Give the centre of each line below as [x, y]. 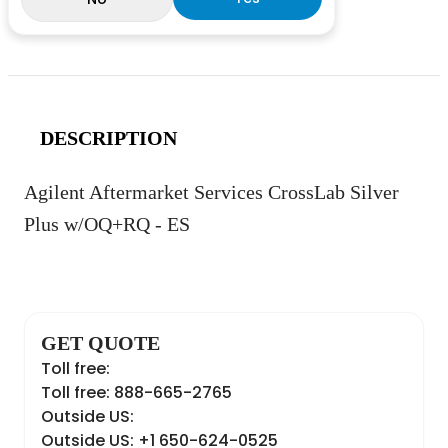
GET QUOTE [100, 343]
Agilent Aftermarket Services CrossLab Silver [211, 192]
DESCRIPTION [108, 138]
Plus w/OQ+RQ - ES [107, 224]
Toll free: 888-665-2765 [136, 392]
